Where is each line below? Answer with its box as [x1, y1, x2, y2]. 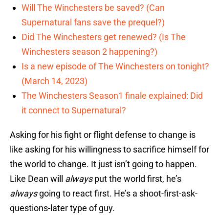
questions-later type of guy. [10, 203, 115, 214]
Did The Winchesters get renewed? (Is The [22, 32, 186, 43]
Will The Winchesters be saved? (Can [22, 2, 165, 13]
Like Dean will [10, 174, 65, 184]
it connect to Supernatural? [22, 105, 126, 116]
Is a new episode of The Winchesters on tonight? [22, 61, 209, 72]
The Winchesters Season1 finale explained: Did [22, 90, 203, 101]
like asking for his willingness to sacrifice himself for [10, 144, 209, 155]
